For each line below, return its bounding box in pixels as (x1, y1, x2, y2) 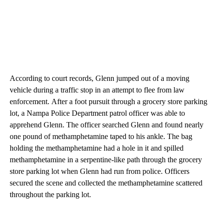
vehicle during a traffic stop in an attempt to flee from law (10, 85, 185, 94)
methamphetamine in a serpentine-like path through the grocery (10, 155, 202, 164)
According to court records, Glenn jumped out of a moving (10, 74, 189, 82)
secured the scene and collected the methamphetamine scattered (10, 178, 202, 187)
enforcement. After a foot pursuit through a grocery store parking (10, 97, 207, 106)
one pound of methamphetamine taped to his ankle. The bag (10, 132, 192, 140)
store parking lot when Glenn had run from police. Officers (10, 167, 189, 175)
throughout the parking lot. (10, 190, 91, 199)
